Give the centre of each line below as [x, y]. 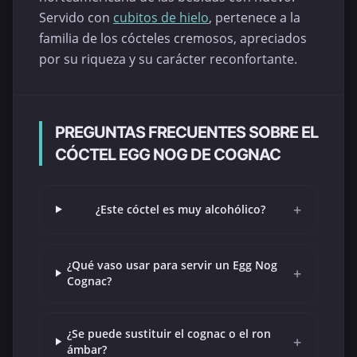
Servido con [76, 17]
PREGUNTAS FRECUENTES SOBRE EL [186, 132]
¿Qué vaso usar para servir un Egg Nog [172, 265]
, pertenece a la [255, 17]
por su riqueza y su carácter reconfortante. [168, 59]
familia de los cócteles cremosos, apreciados [173, 38]
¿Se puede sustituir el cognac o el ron [169, 333]
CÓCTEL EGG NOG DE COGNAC [168, 154]
